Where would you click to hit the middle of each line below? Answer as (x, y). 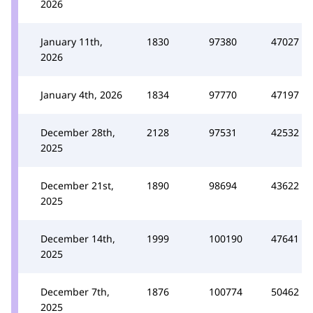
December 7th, (75, 291)
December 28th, (78, 132)
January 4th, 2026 (81, 94)
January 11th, (72, 41)
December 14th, (78, 238)
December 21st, (77, 185)
